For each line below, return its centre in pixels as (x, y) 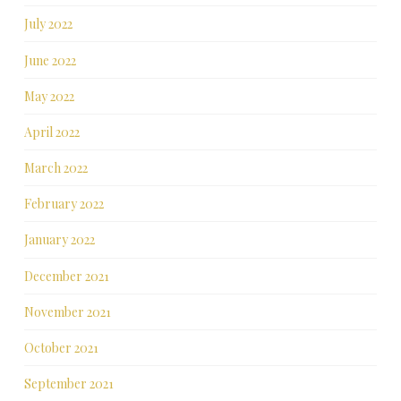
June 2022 (50, 60)
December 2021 (66, 276)
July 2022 (48, 24)
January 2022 (59, 240)
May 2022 (49, 96)
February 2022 (64, 204)
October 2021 (61, 348)
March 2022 (55, 168)
